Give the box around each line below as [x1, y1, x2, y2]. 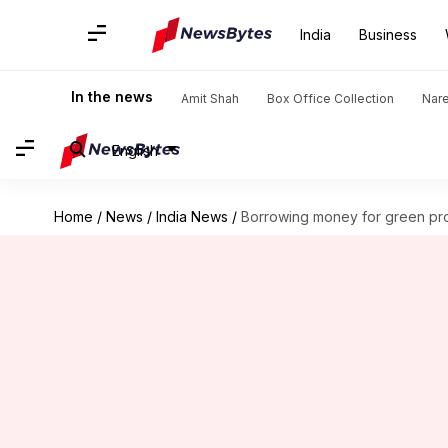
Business [359, 26, 417, 43]
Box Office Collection [267, 91, 394, 106]
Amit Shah [181, 91, 239, 106]
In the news [71, 88, 153, 105]
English [112, 141, 158, 159]
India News [155, 208, 228, 225]
